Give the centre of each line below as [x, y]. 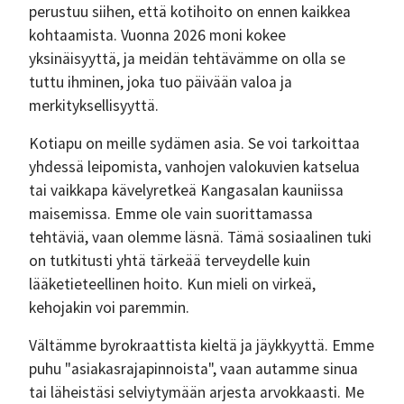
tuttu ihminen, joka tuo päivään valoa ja [161, 82]
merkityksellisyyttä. [94, 106]
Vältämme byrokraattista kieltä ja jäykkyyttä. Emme [202, 345]
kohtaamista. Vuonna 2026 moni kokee [157, 35]
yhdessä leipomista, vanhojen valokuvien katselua [194, 167]
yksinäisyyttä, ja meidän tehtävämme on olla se [187, 59]
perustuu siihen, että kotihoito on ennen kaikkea [190, 12]
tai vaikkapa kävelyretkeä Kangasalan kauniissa [186, 190]
